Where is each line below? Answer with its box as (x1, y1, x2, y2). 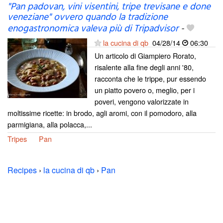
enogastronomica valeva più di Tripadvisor (7, 21, 178, 37)
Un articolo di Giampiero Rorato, (95, 50, 196, 61)
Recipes (7, 164, 37, 176)
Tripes (7, 133, 27, 144)
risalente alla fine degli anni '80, (95, 62, 194, 73)
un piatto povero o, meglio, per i (95, 85, 195, 96)
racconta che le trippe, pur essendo (95, 73, 206, 84)
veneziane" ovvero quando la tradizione (7, 10, 168, 25)
